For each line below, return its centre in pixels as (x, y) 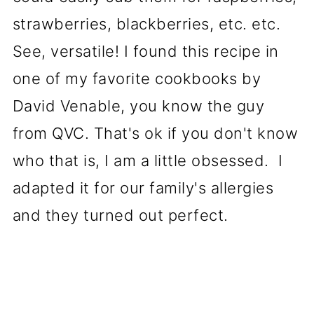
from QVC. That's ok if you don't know (155, 133)
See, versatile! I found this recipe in (145, 51)
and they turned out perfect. (120, 215)
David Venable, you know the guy (138, 106)
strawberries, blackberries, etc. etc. (149, 24)
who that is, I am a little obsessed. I (148, 161)
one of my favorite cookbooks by (137, 78)
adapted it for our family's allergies (143, 188)
